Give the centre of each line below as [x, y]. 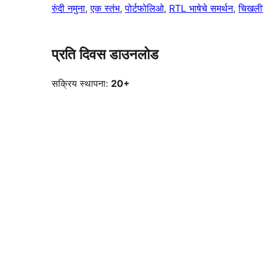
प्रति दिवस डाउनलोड [105, 55]
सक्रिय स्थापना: [81, 84]
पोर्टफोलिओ [144, 9]
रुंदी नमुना [68, 9]
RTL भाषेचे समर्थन [201, 9]
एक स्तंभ [105, 9]
